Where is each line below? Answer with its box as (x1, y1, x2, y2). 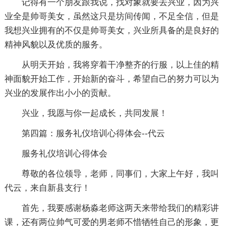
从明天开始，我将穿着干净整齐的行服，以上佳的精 (21, 60, 219, 70)
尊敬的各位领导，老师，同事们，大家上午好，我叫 (21, 168, 219, 179)
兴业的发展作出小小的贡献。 (4, 88, 116, 98)
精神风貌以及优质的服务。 (4, 39, 107, 49)
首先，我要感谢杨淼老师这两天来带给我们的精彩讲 (21, 203, 219, 213)
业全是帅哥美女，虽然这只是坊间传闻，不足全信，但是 (4, 11, 219, 21)
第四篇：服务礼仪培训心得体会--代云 (21, 128, 165, 138)
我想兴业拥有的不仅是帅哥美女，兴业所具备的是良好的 (4, 25, 219, 35)
